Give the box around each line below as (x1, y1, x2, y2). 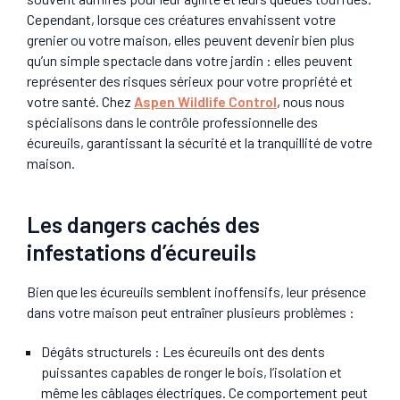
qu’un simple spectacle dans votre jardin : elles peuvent (27, 51, 353, 69)
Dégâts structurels (41, 342, 152, 360)
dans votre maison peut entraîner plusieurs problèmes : (27, 304, 354, 321)
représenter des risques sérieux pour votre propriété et (27, 71, 353, 89)
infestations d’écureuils (27, 238, 256, 266)
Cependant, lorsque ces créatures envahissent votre (27, 10, 336, 28)
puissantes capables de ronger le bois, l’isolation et (41, 362, 342, 380)
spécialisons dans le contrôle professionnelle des (27, 112, 318, 130)
